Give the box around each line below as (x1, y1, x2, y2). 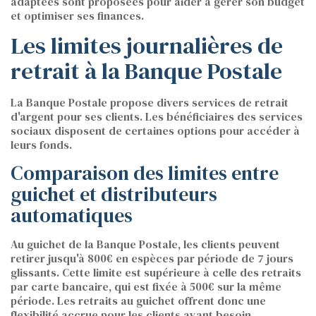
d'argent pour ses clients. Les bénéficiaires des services (11, 109, 303, 125)
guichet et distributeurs (11, 181, 217, 208)
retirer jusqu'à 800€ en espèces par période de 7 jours (11, 250, 293, 267)
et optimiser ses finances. (11, 8, 144, 24)
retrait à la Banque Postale (11, 55, 282, 87)
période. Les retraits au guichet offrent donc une (11, 293, 266, 309)
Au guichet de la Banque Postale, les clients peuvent (11, 236, 280, 253)
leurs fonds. (11, 137, 72, 153)
